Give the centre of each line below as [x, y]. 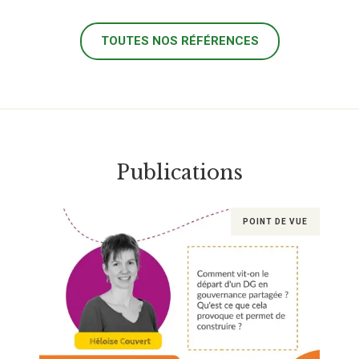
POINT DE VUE [275, 221]
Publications [179, 173]
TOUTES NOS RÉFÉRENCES [179, 41]
